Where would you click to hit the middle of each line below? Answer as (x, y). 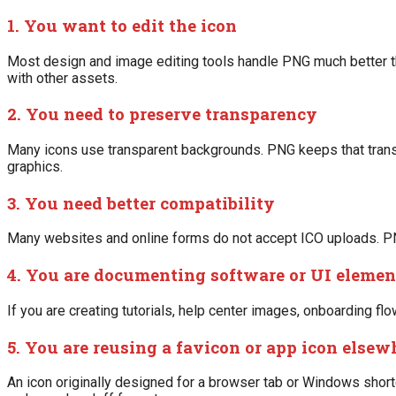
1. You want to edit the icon (122, 25)
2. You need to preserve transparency (162, 114)
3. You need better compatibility (141, 202)
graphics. (35, 166)
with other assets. (62, 78)
